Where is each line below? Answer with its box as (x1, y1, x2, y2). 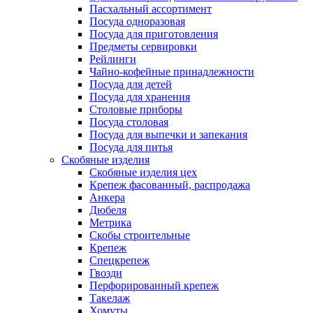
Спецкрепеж (89, 254, 150, 266)
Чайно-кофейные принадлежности (89, 65, 254, 78)
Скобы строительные (89, 228, 190, 241)
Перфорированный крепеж (89, 279, 219, 291)
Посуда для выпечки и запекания (89, 128, 247, 140)
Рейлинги (89, 52, 136, 65)
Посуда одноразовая (89, 15, 185, 27)
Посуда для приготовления (89, 27, 218, 40)
